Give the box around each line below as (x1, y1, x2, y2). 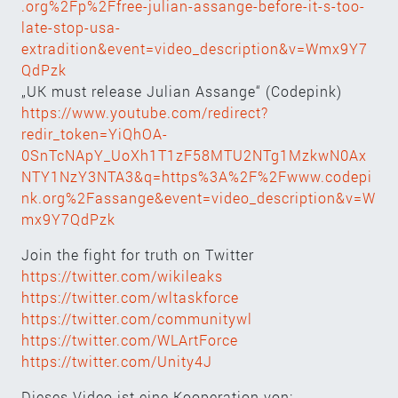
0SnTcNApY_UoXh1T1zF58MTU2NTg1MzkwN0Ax (21, 145, 367, 164)
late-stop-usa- (21, 17, 121, 36)
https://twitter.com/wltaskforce (21, 287, 239, 306)
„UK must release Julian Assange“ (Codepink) (21, 81, 342, 100)
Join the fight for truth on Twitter (21, 244, 254, 264)
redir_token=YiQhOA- (21, 123, 168, 143)
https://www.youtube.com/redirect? (21, 102, 268, 122)
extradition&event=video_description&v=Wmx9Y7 (21, 38, 368, 58)
